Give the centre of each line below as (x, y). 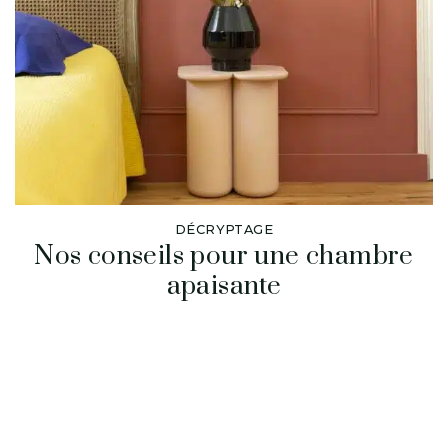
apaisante (224, 286)
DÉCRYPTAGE (224, 229)
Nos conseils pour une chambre (224, 256)
